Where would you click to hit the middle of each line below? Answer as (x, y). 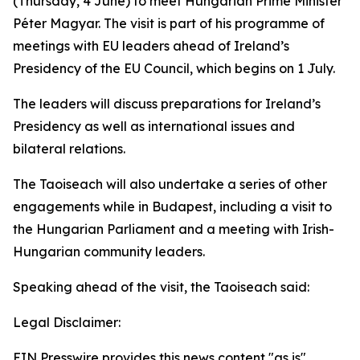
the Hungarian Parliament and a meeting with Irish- (174, 229)
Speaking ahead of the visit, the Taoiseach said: (161, 287)
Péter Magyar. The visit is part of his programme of (169, 23)
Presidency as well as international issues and (154, 126)
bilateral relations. (69, 149)
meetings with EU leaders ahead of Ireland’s (151, 46)
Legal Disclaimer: (67, 322)
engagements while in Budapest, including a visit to (172, 207)
